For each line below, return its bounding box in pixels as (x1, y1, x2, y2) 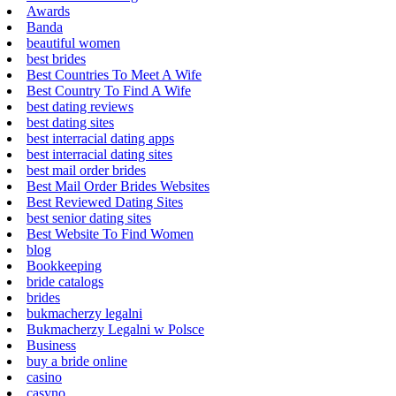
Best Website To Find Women (27, 225, 194, 241)
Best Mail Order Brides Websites (27, 178, 209, 194)
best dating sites (27, 114, 114, 130)
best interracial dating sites (27, 146, 172, 162)
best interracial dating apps (27, 130, 174, 146)
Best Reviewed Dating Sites (27, 194, 183, 209)
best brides (27, 50, 86, 66)
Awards (27, 3, 70, 19)
